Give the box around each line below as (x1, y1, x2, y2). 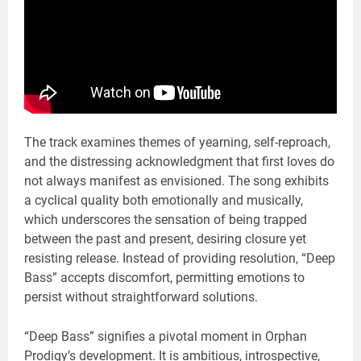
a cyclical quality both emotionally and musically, (24, 193, 303, 209)
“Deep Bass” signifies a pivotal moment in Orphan (24, 329, 307, 345)
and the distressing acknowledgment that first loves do (24, 154, 334, 170)
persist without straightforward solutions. (24, 289, 258, 305)
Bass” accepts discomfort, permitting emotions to (24, 270, 305, 286)
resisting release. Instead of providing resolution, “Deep (24, 251, 335, 267)
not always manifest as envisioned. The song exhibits (24, 173, 329, 189)
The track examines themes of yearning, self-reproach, (24, 135, 330, 151)
